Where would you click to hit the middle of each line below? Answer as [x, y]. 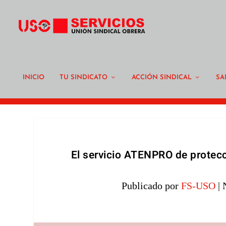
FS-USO [198, 186]
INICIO [34, 77]
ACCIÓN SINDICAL [162, 77]
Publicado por [151, 186]
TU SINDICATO [83, 77]
